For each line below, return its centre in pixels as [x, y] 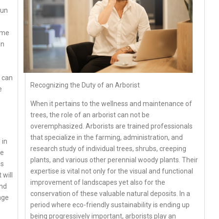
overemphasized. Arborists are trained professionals [112, 126]
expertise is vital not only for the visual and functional [112, 171]
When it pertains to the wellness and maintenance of [111, 103]
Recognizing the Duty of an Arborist [85, 85]
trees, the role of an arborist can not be [90, 115]
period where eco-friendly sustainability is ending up [110, 205]
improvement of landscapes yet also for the [98, 182]
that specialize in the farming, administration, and [107, 137]
